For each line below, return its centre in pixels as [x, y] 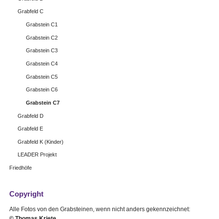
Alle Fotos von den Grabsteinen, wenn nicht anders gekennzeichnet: [99, 209]
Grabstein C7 [43, 102]
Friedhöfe [20, 168]
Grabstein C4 [42, 63]
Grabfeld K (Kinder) [40, 142]
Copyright [26, 194]
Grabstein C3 [42, 51]
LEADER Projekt [37, 155]
